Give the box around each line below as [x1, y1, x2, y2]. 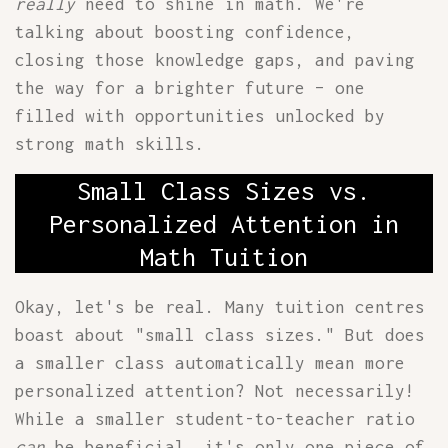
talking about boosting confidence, [15, 22, 355, 42]
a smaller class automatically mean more [15, 353, 405, 373]
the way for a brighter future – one [15, 78, 365, 98]
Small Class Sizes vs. [77, 176, 371, 205]
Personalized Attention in [49, 209, 399, 238]
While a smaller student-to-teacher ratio [15, 409, 415, 429]
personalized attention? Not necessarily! [15, 381, 415, 401]
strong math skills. [15, 134, 205, 154]
